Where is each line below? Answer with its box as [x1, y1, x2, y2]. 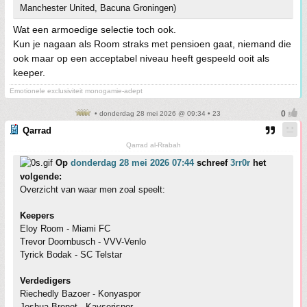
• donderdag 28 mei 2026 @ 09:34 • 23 [92, 110, 221, 118]
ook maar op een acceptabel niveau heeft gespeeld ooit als [13, 53, 269, 64]
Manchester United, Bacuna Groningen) [20, 3, 176, 14]
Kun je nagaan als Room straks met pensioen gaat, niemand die [13, 38, 291, 50]
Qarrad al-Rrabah [125, 141, 181, 149]
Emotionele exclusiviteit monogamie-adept [10, 87, 143, 95]
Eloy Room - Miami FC [20, 223, 110, 234]
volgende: [20, 171, 62, 182]
